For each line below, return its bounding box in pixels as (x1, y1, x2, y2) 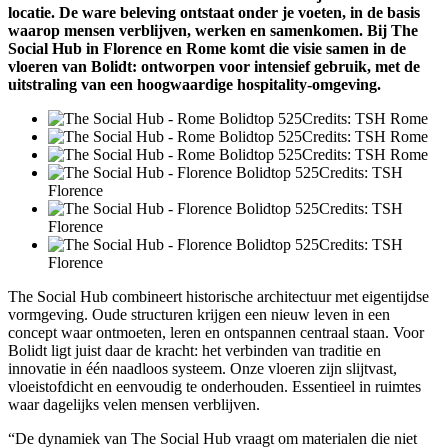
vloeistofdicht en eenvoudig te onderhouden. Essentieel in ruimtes (8, 377, 421, 395)
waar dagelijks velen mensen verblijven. (8, 395, 260, 413)
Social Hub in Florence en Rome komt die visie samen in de (8, 39, 406, 57)
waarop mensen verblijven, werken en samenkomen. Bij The (8, 21, 418, 39)
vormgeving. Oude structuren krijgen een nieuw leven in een (8, 305, 390, 323)
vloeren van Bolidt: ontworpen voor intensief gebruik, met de (8, 57, 420, 75)
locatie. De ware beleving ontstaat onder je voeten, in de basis (8, 3, 420, 21)
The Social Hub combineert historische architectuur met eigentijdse (8, 287, 429, 305)
